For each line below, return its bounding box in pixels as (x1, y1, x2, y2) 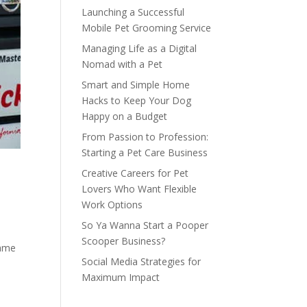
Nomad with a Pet (82, 58, 163, 71)
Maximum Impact (82, 271, 160, 284)
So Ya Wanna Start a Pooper (82, 219, 209, 232)
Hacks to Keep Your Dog (82, 94, 192, 107)
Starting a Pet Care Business (82, 146, 208, 159)
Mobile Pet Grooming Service (82, 21, 212, 34)
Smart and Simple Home (82, 78, 191, 91)
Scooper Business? (82, 234, 166, 247)
